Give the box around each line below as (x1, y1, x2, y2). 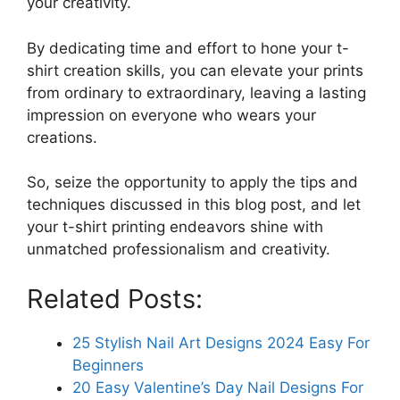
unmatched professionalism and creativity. (27, 240, 330, 259)
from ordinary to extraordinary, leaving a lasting (27, 83, 366, 102)
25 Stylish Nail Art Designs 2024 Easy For (72, 333, 370, 352)
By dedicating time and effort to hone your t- (27, 38, 349, 57)
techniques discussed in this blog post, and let (27, 196, 361, 214)
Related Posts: (27, 282, 203, 314)
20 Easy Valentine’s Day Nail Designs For (72, 378, 363, 396)
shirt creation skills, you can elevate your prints (27, 61, 363, 79)
